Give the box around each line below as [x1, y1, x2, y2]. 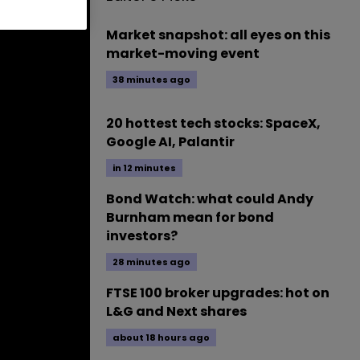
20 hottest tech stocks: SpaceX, [106, 114, 321, 133]
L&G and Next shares [106, 302, 247, 321]
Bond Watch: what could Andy [106, 190, 313, 208]
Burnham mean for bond [106, 208, 274, 227]
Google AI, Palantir [106, 133, 235, 151]
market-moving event [106, 44, 260, 63]
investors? [106, 227, 178, 245]
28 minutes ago [112, 256, 190, 268]
